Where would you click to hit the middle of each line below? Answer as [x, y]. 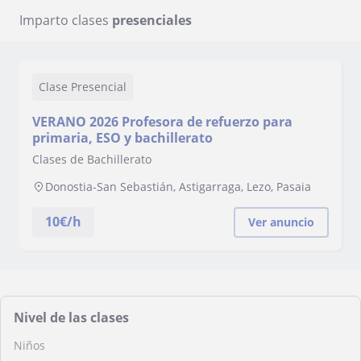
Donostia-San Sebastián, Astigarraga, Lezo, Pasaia [178, 187]
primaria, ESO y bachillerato [122, 138]
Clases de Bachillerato [92, 159]
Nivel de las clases [71, 317]
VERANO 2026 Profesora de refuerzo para [162, 122]
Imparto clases [66, 20]
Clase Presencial [83, 87]
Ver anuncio [281, 222]
